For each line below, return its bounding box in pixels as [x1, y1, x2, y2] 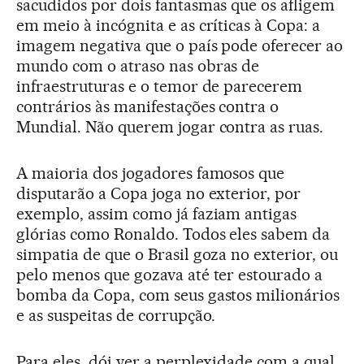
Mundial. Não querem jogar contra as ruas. [16, 117, 324, 136]
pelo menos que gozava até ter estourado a [16, 265, 323, 284]
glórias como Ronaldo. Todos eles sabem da [16, 224, 331, 244]
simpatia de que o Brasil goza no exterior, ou [16, 245, 339, 264]
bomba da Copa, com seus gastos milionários [16, 285, 340, 305]
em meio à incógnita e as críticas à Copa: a [16, 15, 321, 35]
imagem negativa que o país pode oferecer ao [16, 36, 344, 55]
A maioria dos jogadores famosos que [16, 163, 285, 183]
